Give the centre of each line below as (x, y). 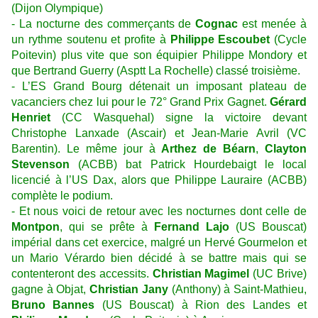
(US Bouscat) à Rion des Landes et (201, 305)
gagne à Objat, (51, 290)
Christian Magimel (201, 274)
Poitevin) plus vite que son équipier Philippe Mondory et (159, 55)
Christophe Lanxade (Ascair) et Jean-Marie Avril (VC (159, 133)
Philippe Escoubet (220, 40)
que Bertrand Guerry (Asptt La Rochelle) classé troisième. (156, 71)
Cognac (219, 24)
